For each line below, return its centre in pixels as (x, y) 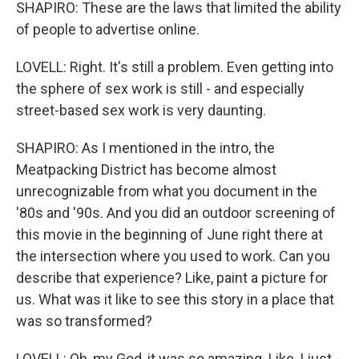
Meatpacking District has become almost (146, 169)
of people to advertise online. (108, 29)
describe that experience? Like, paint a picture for (172, 278)
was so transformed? (84, 321)
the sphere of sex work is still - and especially (160, 89)
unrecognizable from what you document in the (167, 191)
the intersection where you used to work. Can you (173, 256)
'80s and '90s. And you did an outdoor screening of (176, 213)
